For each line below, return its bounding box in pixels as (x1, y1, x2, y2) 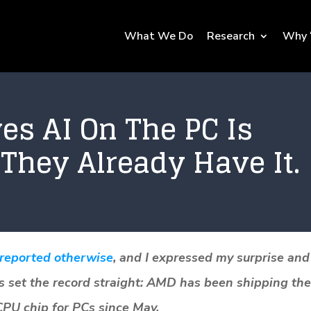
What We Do (124, 28, 193, 44)
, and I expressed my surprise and (113, 249, 310, 266)
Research (206, 28, 255, 44)
